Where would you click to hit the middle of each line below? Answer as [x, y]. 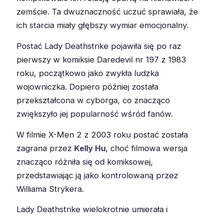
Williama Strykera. [50, 189]
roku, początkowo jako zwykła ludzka [88, 73]
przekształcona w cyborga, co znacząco [93, 100]
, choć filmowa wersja [147, 148]
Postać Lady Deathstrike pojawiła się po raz [99, 46]
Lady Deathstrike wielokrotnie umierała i [92, 209]
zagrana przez [45, 148]
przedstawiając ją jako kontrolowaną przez [97, 175]
